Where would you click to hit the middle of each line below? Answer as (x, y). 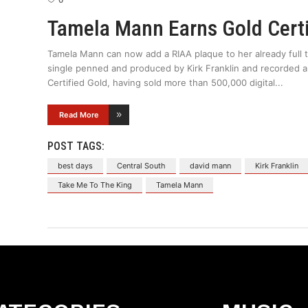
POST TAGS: (76, 146)
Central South (142, 166)
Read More (79, 115)
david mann (211, 166)
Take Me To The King (95, 185)
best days (76, 166)
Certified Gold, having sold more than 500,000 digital (162, 83)
